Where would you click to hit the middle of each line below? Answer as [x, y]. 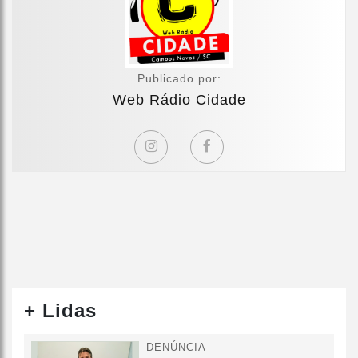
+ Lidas [60, 310]
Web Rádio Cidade [179, 99]
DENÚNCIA [176, 347]
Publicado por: [179, 78]
